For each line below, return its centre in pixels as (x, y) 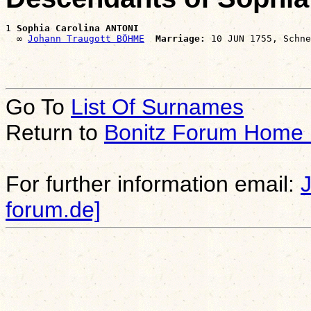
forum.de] (53, 209)
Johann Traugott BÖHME (86, 38)
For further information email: (153, 184)
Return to (55, 132)
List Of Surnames (157, 107)
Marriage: (180, 38)
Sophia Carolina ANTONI (78, 28)
